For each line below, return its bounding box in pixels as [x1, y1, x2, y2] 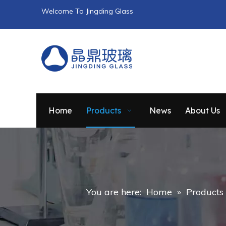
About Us [185, 105, 220, 116]
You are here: [86, 186, 141, 198]
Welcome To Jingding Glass [41, 7, 133, 16]
